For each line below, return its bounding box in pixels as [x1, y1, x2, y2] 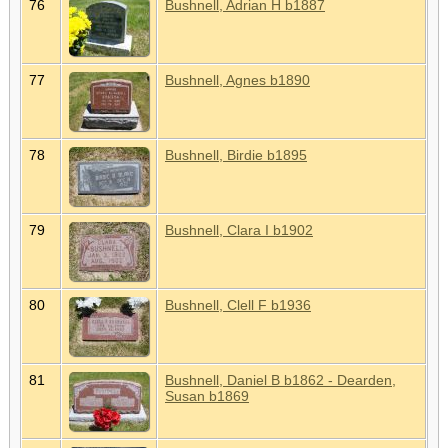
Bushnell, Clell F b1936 [165, 296, 311, 313]
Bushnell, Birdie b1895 [165, 146, 307, 163]
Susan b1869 [165, 387, 249, 404]
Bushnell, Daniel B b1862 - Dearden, [165, 371, 396, 388]
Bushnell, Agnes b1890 [165, 71, 310, 88]
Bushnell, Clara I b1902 [165, 221, 313, 238]
